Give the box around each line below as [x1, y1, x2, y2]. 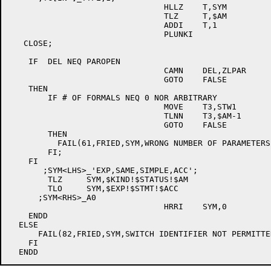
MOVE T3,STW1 [9, 102, 164, 111]
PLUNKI [9, 30, 164, 39]
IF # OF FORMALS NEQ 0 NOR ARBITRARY [9, 93, 48, 102]
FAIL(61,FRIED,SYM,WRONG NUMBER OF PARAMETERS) [9, 139, 48, 148]
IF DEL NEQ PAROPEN [9, 57, 120, 66]
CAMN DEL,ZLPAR [9, 66, 164, 75]
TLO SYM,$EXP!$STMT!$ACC [9, 184, 48, 193]
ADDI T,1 [9, 21, 164, 30]
